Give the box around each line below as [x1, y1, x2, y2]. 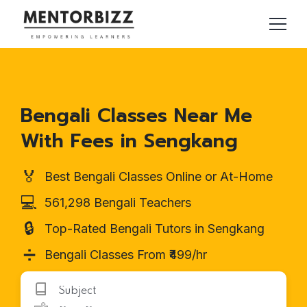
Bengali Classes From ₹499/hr [45, 247, 207, 262]
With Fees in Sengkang [21, 125, 238, 156]
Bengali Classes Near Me [21, 100, 252, 130]
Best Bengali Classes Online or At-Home [45, 169, 273, 184]
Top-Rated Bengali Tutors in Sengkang [45, 221, 265, 236]
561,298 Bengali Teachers [45, 195, 191, 210]
